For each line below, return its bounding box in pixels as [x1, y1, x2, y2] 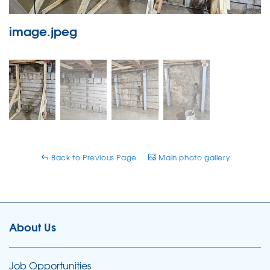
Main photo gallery [156, 151, 230, 163]
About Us [9, 218, 56, 236]
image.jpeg [9, 21, 77, 40]
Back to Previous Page [49, 151, 137, 163]
